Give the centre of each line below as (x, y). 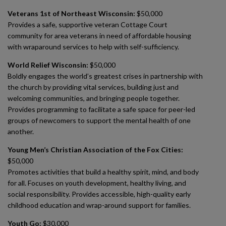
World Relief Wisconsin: (48, 65)
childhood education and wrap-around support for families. (99, 205)
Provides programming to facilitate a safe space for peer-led (101, 109)
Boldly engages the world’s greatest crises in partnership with (105, 76)
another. (21, 131)
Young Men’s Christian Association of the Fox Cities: (95, 150)
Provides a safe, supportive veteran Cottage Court (88, 24)
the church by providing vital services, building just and (93, 87)
